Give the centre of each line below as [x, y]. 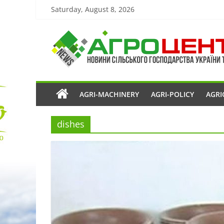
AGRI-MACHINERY [109, 94]
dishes [71, 124]
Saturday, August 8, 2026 [93, 9]
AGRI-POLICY [172, 94]
